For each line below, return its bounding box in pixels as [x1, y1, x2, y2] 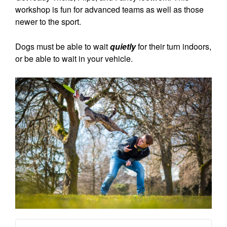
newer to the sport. [15, 15, 81, 27]
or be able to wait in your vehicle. [15, 52, 133, 64]
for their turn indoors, [136, 40, 211, 52]
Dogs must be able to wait [15, 40, 110, 52]
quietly [110, 40, 136, 52]
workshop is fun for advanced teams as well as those [15, 3, 204, 15]
